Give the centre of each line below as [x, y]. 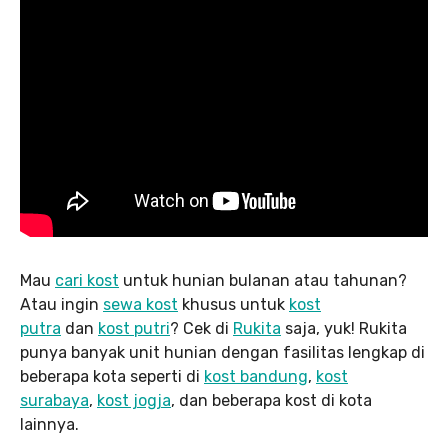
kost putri [134, 328]
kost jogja [134, 400]
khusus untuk [233, 304]
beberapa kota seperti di [112, 376]
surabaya [54, 400]
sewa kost [140, 304]
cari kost [87, 280]
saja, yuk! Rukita [344, 328]
